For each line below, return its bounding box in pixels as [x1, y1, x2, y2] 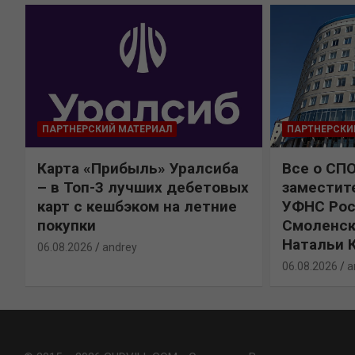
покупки [36, 216, 96, 235]
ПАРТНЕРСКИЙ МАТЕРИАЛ [41, 123, 172, 135]
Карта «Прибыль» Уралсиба [36, 158, 239, 177]
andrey [101, 240, 137, 254]
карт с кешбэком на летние [36, 197, 237, 216]
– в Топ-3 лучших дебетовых [36, 177, 249, 197]
